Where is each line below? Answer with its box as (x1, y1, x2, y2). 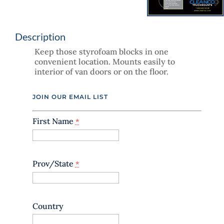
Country (32, 201, 63, 211)
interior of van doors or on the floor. (34, 66, 168, 77)
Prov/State (32, 158, 75, 169)
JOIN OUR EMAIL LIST (32, 93, 108, 101)
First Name (32, 116, 75, 126)
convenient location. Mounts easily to (34, 56, 175, 67)
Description (15, 30, 65, 43)
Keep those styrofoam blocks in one (34, 46, 168, 57)
